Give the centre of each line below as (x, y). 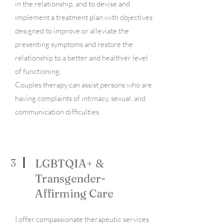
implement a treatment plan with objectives (84, 17)
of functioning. (38, 71)
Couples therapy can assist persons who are (83, 85)
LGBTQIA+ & (69, 163)
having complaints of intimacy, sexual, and (80, 98)
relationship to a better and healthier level (81, 58)
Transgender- (70, 178)
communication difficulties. (58, 112)
